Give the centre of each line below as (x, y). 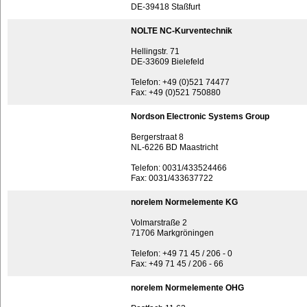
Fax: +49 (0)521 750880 (176, 93)
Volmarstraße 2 (159, 223)
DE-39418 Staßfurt (165, 7)
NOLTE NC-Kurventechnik (182, 31)
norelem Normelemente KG (184, 202)
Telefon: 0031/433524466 (179, 168)
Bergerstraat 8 (157, 137)
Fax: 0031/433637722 (172, 178)
